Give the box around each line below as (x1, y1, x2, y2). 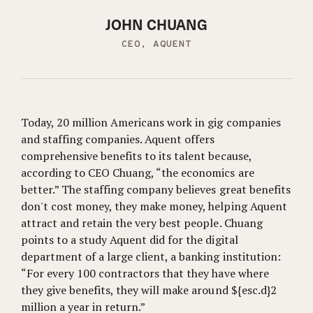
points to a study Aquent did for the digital (21, 232, 238, 247)
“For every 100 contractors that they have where (21, 265, 269, 281)
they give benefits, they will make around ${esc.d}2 (21, 282, 277, 298)
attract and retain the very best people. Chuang (21, 215, 263, 231)
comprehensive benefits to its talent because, (21, 148, 252, 163)
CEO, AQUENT (122, 38, 191, 50)
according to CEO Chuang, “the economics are (21, 165, 254, 180)
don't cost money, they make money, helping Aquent (21, 198, 287, 214)
